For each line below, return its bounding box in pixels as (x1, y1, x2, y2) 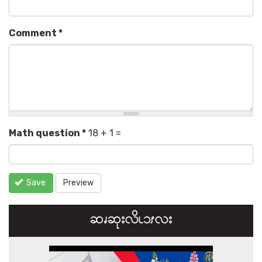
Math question (9, 127, 82, 139)
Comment (9, 27, 58, 39)
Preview (63, 178, 94, 188)
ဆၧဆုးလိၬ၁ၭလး (89, 209, 173, 233)
